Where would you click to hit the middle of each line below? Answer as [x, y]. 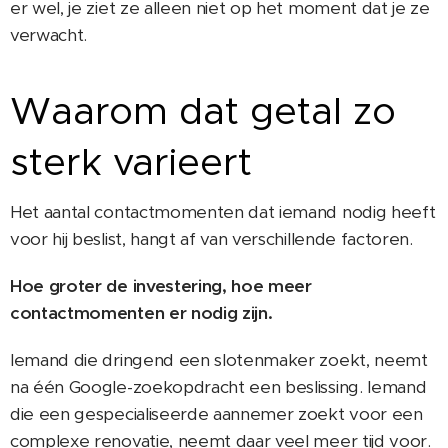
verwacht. [49, 34]
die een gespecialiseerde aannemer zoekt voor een [216, 413]
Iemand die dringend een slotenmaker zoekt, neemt [219, 359]
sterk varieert [131, 161]
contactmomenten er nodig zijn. [141, 312]
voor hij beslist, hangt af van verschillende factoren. [211, 238]
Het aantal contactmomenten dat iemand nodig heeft [223, 211]
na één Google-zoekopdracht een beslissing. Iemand [218, 386]
